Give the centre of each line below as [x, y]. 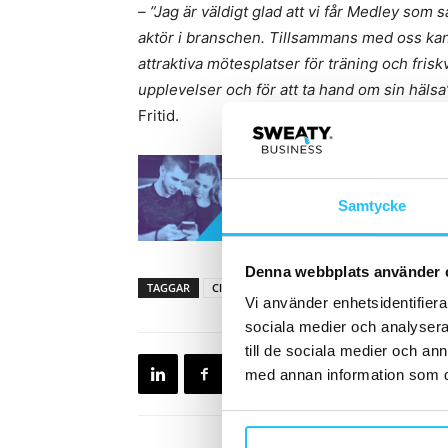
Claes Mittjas [244, 287]
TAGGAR [168, 287]
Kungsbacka [330, 287]
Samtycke [372, 206]
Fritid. [158, 115]
